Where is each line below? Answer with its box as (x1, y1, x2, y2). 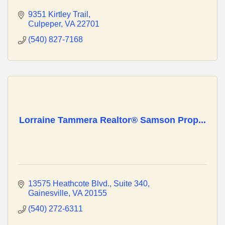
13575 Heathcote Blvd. (28, 179, 109, 188)
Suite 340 (114, 179, 148, 188)
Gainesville (28, 189, 68, 198)
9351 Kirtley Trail (28, 10, 88, 19)
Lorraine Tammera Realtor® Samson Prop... (19, 115, 206, 126)
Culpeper (28, 20, 61, 29)
